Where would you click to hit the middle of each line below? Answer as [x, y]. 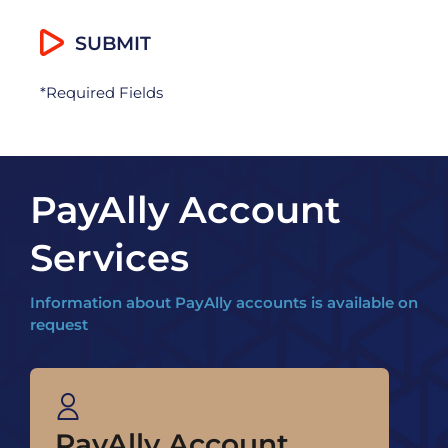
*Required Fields [101, 93]
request [59, 325]
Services [109, 258]
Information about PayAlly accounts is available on [224, 303]
